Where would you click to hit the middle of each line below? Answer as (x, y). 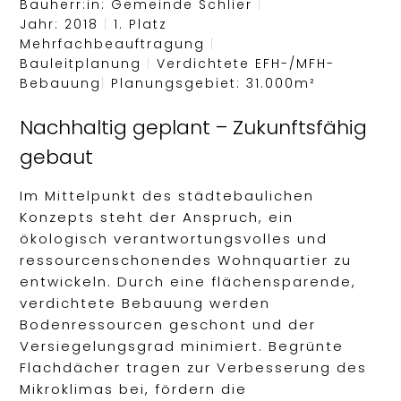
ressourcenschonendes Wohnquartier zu (186, 260)
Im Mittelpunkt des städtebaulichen (167, 196)
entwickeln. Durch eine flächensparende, (188, 282)
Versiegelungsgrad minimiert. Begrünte (182, 346)
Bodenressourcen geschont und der (168, 325)
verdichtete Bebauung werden (145, 303)
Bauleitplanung (84, 63)
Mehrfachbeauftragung (115, 43)
